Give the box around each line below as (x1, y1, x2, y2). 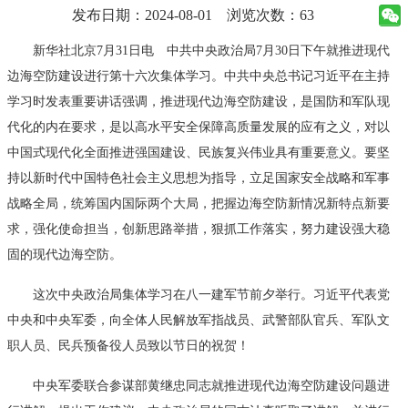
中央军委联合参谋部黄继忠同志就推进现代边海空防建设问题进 (7, 377, 390, 393)
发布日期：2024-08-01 (72, 6, 212, 23)
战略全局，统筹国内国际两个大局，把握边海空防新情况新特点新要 (7, 195, 390, 210)
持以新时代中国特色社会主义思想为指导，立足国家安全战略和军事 (7, 169, 390, 185)
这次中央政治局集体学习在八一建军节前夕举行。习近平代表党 (7, 286, 390, 301)
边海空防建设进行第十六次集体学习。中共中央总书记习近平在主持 (7, 67, 390, 83)
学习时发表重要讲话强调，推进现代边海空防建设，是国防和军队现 (7, 93, 390, 108)
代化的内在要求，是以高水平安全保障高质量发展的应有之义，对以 (7, 118, 390, 134)
